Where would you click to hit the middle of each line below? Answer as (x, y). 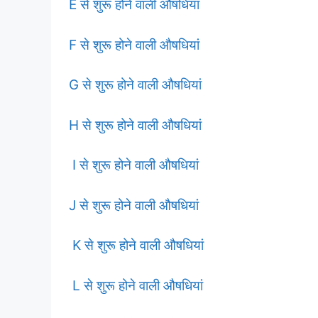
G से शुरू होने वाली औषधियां (135, 85)
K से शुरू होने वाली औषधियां (136, 245)
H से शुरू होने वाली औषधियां (135, 125)
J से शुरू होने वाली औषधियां (134, 205)
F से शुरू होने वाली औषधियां (134, 45)
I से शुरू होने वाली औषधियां (134, 165)
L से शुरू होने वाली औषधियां (136, 285)
